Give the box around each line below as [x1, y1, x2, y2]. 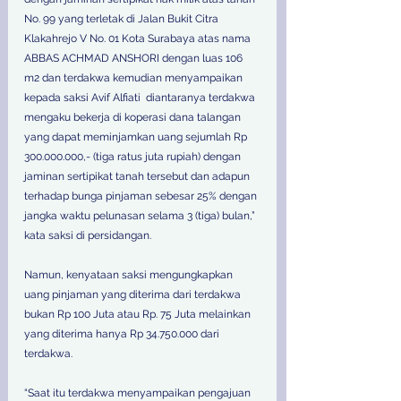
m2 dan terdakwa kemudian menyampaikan [24, 71, 245, 84]
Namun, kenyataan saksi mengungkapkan [24, 268, 235, 281]
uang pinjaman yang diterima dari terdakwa [24, 287, 243, 301]
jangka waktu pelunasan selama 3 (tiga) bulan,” [24, 209, 258, 222]
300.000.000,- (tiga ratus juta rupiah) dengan [24, 149, 243, 163]
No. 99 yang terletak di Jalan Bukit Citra [24, 12, 221, 25]
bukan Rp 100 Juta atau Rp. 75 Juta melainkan [24, 307, 253, 320]
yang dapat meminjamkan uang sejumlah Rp [24, 130, 250, 143]
